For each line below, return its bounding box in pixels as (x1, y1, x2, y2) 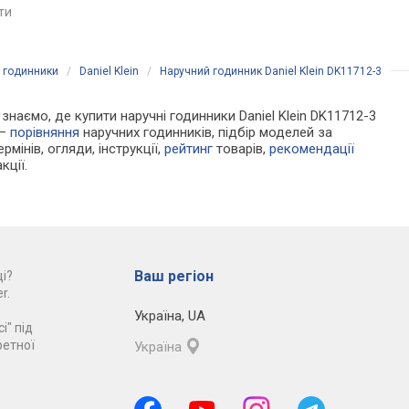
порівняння (10, 124, 80, 142)
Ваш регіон (133, 267, 214, 286)
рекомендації (269, 141, 355, 158)
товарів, (213, 141, 270, 158)
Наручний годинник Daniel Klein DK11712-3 (160, 65, 382, 79)
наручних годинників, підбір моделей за (79, 124, 333, 142)
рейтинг (164, 141, 214, 158)
